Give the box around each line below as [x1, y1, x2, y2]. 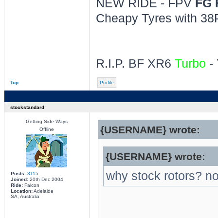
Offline [39, 127, 54, 132]
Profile [99, 80, 114, 85]
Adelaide [32, 188, 54, 194]
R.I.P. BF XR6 [95, 57, 175, 70]
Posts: [10, 171, 26, 176]
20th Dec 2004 [28, 177, 63, 182]
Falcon [22, 182, 39, 188]
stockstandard [10, 105, 44, 110]
